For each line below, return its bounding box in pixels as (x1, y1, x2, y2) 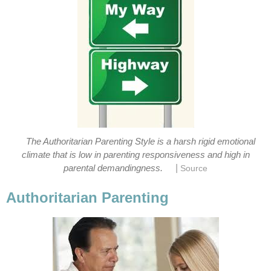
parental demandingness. (64, 163, 163, 174)
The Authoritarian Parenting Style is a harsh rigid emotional (25, 137, 255, 147)
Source (180, 164, 207, 174)
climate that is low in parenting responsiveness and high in (21, 150, 250, 160)
